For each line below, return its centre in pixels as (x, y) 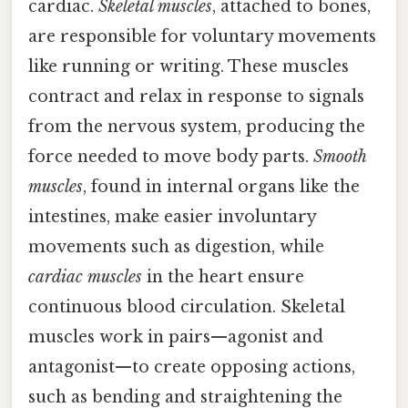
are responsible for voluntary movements (202, 36)
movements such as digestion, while (176, 246)
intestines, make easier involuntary (172, 216)
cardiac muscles (85, 276)
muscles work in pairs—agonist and (176, 337)
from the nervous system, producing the (197, 126)
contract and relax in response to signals (196, 96)
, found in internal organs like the (221, 186)
